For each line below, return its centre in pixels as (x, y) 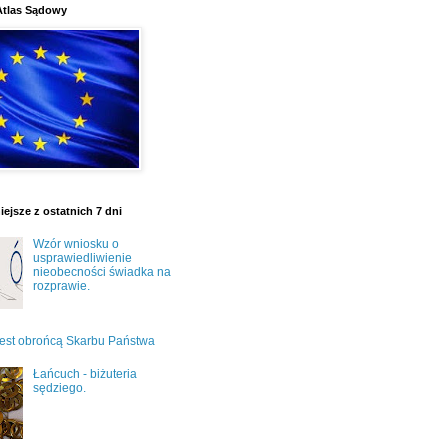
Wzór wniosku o (75, 243)
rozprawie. (61, 285)
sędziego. (59, 387)
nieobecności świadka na (101, 271)
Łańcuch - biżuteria (84, 373)
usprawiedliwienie (82, 257)
